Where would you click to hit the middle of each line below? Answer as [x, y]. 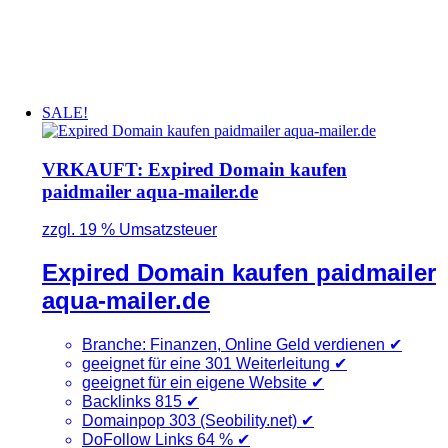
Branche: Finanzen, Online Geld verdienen [235, 345]
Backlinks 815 [133, 402]
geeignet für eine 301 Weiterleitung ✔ [214, 364]
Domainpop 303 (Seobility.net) [191, 421]
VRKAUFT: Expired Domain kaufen [194, 169]
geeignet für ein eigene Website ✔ [202, 383]
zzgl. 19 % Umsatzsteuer [129, 230]
